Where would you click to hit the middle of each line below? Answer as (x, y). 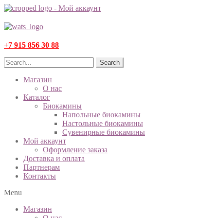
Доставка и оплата (54, 158)
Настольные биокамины (103, 123)
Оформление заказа (75, 150)
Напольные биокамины (101, 115)
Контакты (40, 176)
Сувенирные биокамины (104, 132)
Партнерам (42, 167)
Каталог (37, 97)
